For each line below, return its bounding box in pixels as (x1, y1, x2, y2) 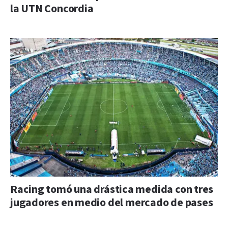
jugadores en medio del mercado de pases (10, 195, 213, 210)
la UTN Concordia (10, 1, 94, 16)
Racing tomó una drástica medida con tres (10, 182, 214, 197)
